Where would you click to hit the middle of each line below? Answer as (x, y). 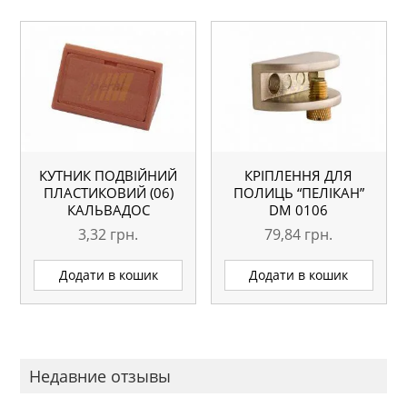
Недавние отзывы (100, 377)
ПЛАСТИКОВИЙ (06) (108, 192)
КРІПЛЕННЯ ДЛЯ (299, 175)
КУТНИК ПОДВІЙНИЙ (109, 175)
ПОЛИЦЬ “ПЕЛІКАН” (298, 192)
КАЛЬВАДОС (108, 209)
